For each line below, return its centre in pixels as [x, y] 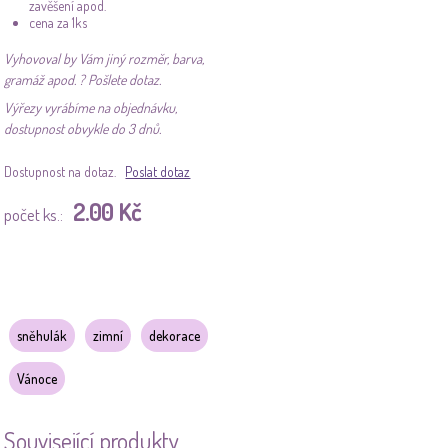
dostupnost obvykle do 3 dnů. [83, 128]
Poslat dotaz [158, 171]
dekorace [175, 335]
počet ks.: [34, 214]
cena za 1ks [58, 22]
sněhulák [42, 335]
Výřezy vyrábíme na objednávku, [91, 107]
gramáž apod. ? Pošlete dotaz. [83, 79]
